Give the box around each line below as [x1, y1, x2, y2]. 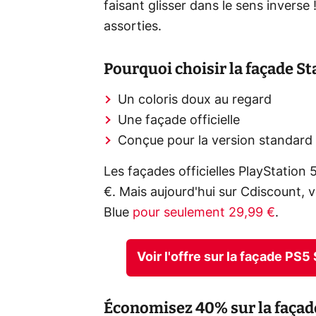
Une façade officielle [118, 114, 240, 128]
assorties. [104, 20, 162, 34]
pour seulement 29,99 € [133, 207, 275, 220]
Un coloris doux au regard [118, 94, 272, 107]
